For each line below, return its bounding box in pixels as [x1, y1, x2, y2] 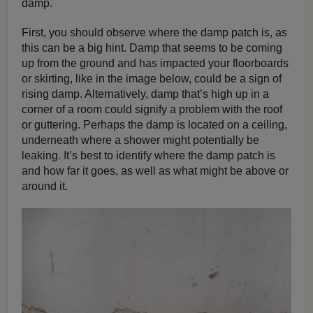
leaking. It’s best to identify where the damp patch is [22, 149, 275, 161]
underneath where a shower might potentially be [22, 133, 259, 146]
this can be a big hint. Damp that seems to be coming [22, 41, 282, 54]
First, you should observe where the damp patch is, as [22, 26, 287, 38]
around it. [22, 180, 68, 192]
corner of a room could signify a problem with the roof [22, 103, 282, 115]
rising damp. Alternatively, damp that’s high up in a [22, 87, 269, 100]
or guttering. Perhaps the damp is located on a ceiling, [22, 118, 287, 131]
